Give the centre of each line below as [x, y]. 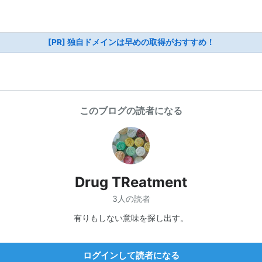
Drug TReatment [131, 182]
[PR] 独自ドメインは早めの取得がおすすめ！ [131, 42]
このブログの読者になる [131, 111]
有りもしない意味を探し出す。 [131, 218]
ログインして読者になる [131, 255]
